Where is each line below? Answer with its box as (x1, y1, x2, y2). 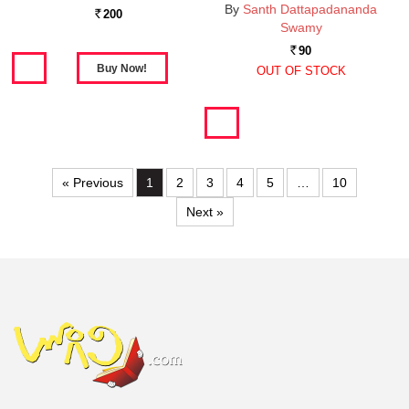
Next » (185, 204, 224, 220)
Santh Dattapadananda (243, 2, 377, 17)
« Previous (62, 175, 123, 191)
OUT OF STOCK (256, 64, 346, 79)
